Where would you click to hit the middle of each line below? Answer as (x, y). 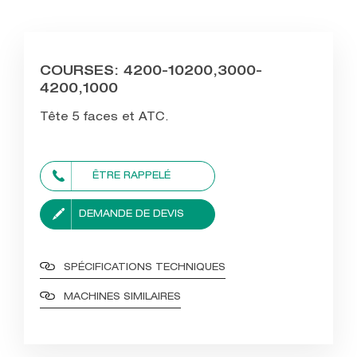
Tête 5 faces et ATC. (104, 118)
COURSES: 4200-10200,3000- (151, 73)
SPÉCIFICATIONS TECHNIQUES (145, 268)
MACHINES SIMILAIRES (122, 298)
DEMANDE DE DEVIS (131, 215)
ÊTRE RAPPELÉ (131, 177)
